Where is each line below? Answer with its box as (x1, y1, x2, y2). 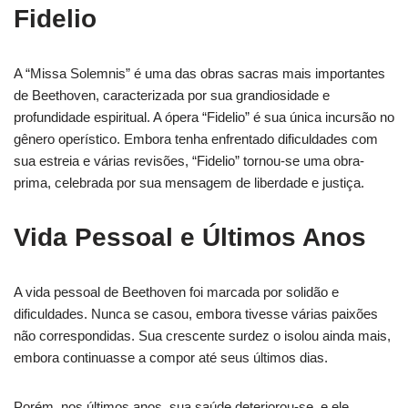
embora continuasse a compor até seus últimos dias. (14, 349, 328, 365)
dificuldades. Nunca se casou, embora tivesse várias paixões (14, 305, 378, 321)
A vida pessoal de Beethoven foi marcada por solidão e (14, 283, 339, 300)
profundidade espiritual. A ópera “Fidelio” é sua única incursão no (14, 108, 394, 125)
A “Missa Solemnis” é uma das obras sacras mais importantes (14, 65, 385, 81)
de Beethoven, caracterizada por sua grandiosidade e (14, 87, 330, 103)
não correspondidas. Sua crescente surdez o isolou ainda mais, (14, 327, 391, 343)
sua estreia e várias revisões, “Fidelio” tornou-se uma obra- (14, 152, 364, 168)
